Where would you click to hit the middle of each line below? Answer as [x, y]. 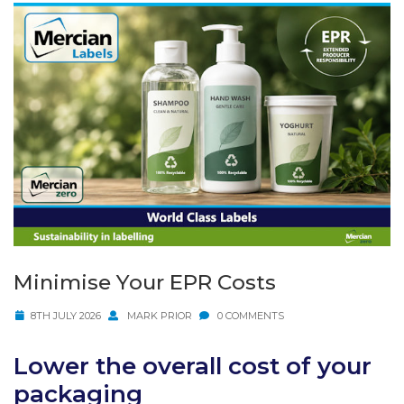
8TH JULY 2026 [65, 316]
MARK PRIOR [158, 316]
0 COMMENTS [250, 316]
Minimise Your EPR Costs [145, 283]
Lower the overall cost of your [193, 367]
